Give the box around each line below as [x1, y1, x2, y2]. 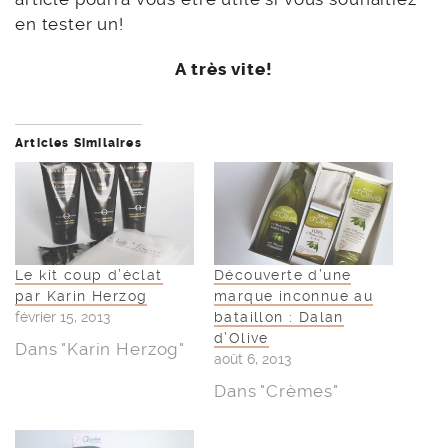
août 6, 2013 [214, 350, 291, 367]
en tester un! [15, 14, 125, 35]
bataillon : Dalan [214, 308, 344, 325]
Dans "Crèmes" [214, 380, 340, 401]
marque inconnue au [214, 287, 374, 304]
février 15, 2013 [15, 308, 110, 325]
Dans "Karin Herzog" [15, 338, 186, 359]
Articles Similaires [15, 136, 142, 151]
